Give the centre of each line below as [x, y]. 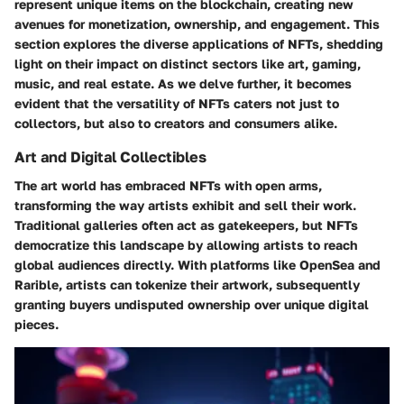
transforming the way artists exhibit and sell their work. [185, 205]
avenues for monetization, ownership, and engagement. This [197, 23]
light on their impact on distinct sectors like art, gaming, [188, 63]
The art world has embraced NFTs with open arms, [168, 185]
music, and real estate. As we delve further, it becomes [183, 83]
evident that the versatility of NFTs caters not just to [177, 103]
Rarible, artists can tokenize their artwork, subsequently [187, 284]
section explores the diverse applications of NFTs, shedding [199, 43]
